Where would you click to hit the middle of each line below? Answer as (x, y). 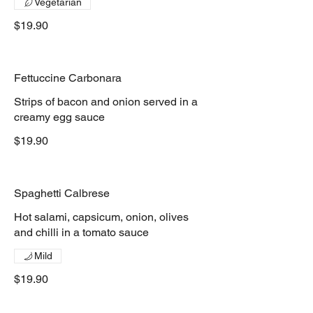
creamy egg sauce (59, 117)
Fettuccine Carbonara (68, 78)
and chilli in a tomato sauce (81, 232)
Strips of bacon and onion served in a (106, 102)
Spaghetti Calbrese (62, 193)
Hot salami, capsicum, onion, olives (101, 217)
